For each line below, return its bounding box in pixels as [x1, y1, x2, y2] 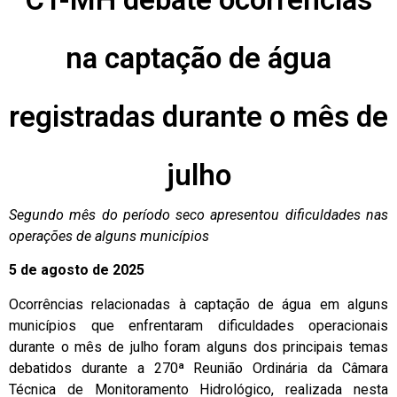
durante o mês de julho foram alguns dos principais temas [9, 338, 388, 355]
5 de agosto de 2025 [9, 261, 144, 279]
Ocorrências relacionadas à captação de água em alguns [9, 295, 388, 313]
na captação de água [66, 41, 331, 76]
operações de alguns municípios [9, 228, 209, 245]
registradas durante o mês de [9, 99, 388, 135]
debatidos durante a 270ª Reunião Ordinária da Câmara [9, 359, 388, 377]
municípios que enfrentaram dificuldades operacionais [9, 316, 388, 334]
